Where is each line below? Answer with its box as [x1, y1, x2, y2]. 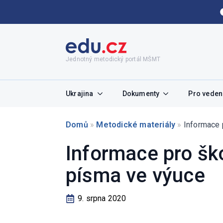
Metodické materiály [96, 120, 176, 129]
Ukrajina [66, 90, 94, 98]
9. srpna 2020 [78, 194, 126, 203]
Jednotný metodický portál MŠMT [66, 56, 160, 63]
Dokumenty [122, 90, 160, 98]
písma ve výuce [66, 164, 205, 187]
